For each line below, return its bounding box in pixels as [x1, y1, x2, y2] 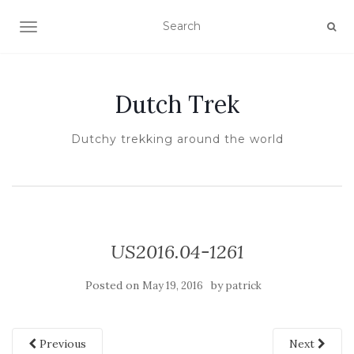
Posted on [85, 278, 142, 292]
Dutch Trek [115, 89, 239, 119]
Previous [36, 337, 86, 351]
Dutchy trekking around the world [70, 132, 284, 146]
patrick [225, 279, 262, 292]
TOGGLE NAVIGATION [28, 21, 153, 36]
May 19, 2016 [141, 279, 203, 292]
